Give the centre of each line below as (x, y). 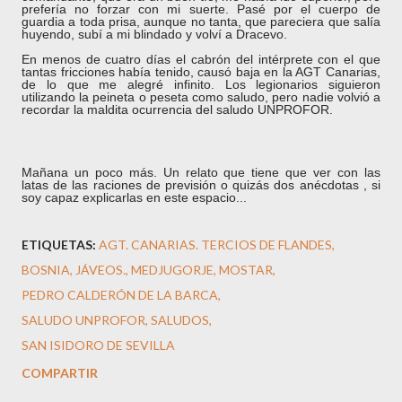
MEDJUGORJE (172, 270)
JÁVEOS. (100, 270)
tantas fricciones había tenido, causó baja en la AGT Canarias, (201, 72)
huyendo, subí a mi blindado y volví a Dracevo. (154, 34)
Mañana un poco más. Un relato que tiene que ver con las (201, 172)
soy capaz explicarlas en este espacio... (134, 197)
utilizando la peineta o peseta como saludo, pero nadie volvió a (201, 97)
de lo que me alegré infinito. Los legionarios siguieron (201, 84)
